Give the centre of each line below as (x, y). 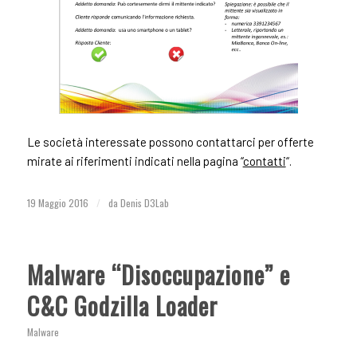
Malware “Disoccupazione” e (158, 275)
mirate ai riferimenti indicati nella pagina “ (135, 161)
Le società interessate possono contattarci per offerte (170, 141)
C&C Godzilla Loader (122, 306)
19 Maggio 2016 (57, 204)
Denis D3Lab (144, 204)
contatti (264, 161)
